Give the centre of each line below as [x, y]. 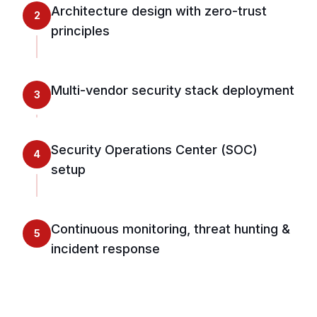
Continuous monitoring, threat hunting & [171, 229]
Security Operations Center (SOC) [154, 149]
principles [80, 30]
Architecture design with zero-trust [159, 11]
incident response [105, 248]
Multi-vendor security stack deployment [173, 90]
